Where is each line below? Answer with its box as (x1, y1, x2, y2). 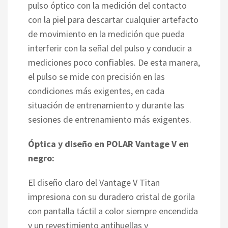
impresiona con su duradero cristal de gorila (28, 190, 195, 203)
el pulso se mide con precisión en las (28, 70, 165, 82)
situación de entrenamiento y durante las (28, 99, 184, 111)
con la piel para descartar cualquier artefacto (28, 13, 198, 25)
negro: (28, 152, 54, 164)
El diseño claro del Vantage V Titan (28, 176, 160, 188)
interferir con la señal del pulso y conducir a (28, 42, 192, 54)
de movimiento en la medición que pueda (28, 27, 185, 40)
